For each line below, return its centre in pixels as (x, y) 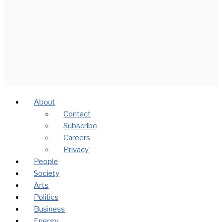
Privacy (76, 149)
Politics (46, 197)
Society (47, 173)
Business (49, 209)
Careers (77, 138)
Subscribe (80, 126)
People (46, 161)
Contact (77, 114)
